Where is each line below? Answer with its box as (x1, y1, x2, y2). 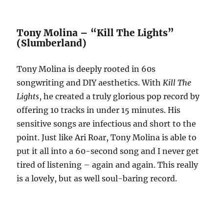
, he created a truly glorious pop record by (39, 91, 200, 101)
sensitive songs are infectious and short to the (17, 118, 197, 129)
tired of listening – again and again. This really (17, 159, 198, 170)
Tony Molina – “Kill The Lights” (17, 26, 175, 39)
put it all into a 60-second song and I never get (17, 146, 199, 156)
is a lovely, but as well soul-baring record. (17, 173, 177, 183)
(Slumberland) (17, 37, 87, 49)
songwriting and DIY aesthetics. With (17, 77, 163, 88)
